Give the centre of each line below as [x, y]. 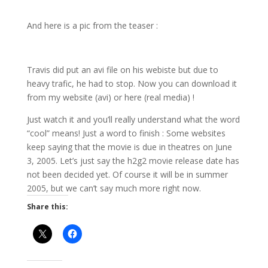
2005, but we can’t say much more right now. [114, 188]
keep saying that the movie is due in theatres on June [129, 147]
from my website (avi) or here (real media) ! [110, 97]
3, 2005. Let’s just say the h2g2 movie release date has [133, 161]
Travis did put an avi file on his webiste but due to [122, 70]
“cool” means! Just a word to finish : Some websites [126, 133]
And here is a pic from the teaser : [92, 25]
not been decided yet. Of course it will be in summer [127, 174]
